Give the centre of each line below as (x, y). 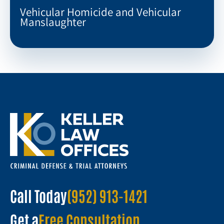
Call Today (38, 195)
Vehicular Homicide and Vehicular (100, 12)
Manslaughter (53, 22)
